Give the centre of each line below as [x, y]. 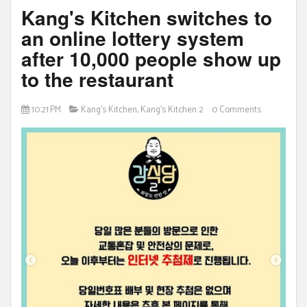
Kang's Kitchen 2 [172, 110]
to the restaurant [97, 79]
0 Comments [236, 110]
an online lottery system [133, 38]
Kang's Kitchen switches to [147, 18]
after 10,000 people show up [151, 59]
